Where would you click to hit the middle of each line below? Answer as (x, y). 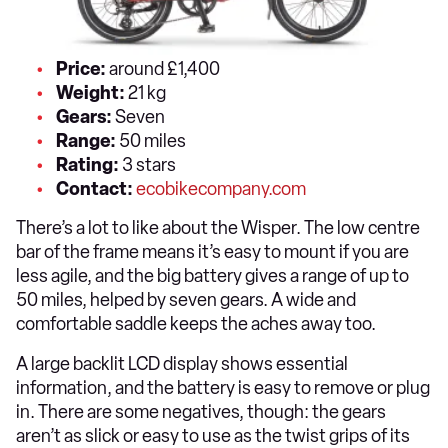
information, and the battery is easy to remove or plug (223, 387)
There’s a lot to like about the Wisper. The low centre (218, 227)
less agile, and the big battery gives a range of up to (212, 275)
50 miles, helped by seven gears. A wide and (186, 299)
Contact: (94, 188)
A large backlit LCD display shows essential (182, 363)
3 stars (149, 164)
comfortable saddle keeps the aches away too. (197, 323)
